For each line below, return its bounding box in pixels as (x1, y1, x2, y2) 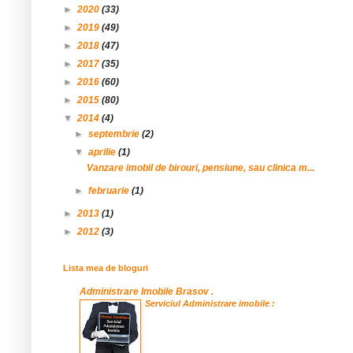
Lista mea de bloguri (63, 263, 148, 273)
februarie (88, 185, 132, 197)
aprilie (88, 147, 119, 158)
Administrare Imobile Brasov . (80, 286, 214, 298)
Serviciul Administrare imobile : (145, 299, 275, 309)
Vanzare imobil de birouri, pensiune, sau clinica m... (86, 162, 314, 174)
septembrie (88, 128, 143, 140)
